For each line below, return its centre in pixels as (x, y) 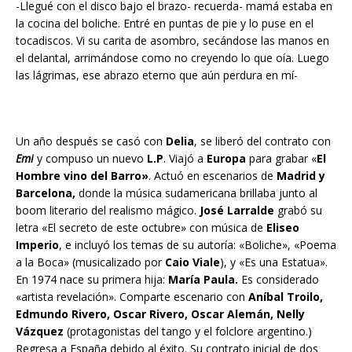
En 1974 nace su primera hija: (92, 280)
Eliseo (283, 228)
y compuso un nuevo (90, 159)
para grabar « (281, 159)
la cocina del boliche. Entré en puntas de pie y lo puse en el (165, 24)
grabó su (298, 211)
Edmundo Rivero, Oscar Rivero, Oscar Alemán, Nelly (160, 314)
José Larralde (237, 211)
